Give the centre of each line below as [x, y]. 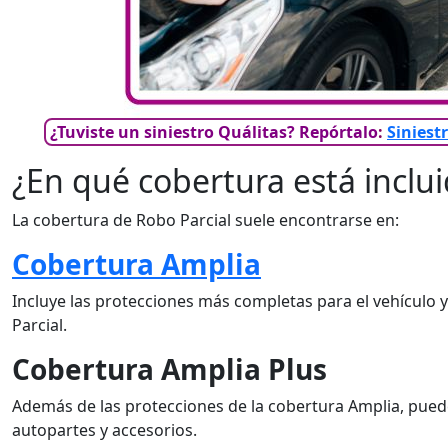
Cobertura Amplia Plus [169, 369]
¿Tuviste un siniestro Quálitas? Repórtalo [212, 132]
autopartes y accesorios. [104, 430]
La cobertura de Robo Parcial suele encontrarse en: [205, 220]
